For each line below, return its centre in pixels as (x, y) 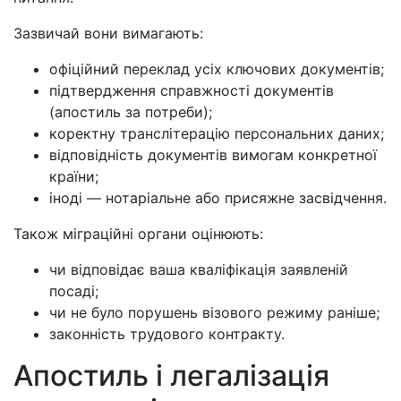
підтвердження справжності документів (192, 90)
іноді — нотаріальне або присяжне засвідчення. (218, 197)
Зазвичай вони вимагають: (108, 33)
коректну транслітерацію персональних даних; (217, 133)
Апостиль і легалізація (171, 375)
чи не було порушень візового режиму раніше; (214, 312)
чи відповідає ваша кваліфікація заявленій (199, 269)
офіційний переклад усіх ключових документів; (217, 68)
